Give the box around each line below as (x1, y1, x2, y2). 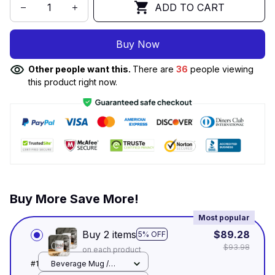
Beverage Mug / (50, 259, 109, 269)
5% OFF (137, 230, 166, 239)
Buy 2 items (82, 228, 136, 241)
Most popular (198, 212, 250, 222)
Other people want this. (28, 64, 133, 74)
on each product (82, 244, 141, 254)
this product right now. (28, 77, 117, 87)
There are (133, 64, 176, 74)
